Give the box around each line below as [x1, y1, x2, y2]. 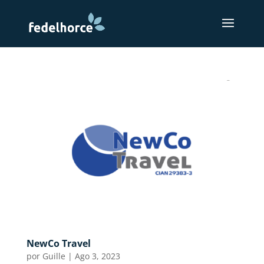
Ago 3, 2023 [74, 250, 120, 262]
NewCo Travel [26, 236, 91, 250]
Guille [42, 250, 65, 262]
